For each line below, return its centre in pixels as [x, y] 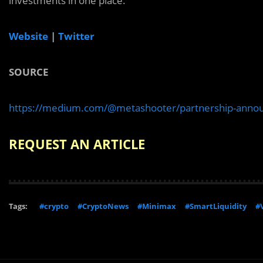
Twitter [76, 36]
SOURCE [29, 72]
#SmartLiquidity [216, 206]
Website [28, 36]
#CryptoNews [103, 206]
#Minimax [157, 206]
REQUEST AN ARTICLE [77, 144]
